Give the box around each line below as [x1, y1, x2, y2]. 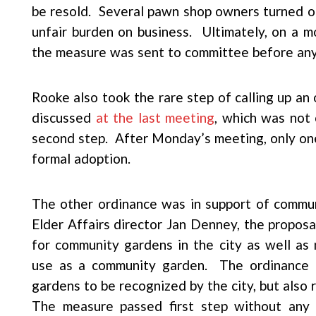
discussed [32, 109, 96, 126]
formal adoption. [32, 150, 130, 166]
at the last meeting [95, 109, 215, 126]
